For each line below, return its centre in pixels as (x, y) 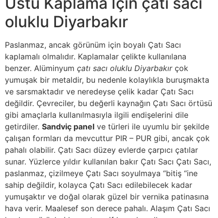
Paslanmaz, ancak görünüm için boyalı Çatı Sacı (93, 45)
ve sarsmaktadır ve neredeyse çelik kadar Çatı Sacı (99, 92)
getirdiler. (23, 127)
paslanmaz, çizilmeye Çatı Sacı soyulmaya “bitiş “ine (101, 173)
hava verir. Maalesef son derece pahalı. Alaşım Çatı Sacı (108, 209)
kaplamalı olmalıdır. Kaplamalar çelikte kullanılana (96, 57)
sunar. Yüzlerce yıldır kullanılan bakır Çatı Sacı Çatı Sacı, (108, 162)
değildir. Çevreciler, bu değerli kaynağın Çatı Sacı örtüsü (109, 103)
